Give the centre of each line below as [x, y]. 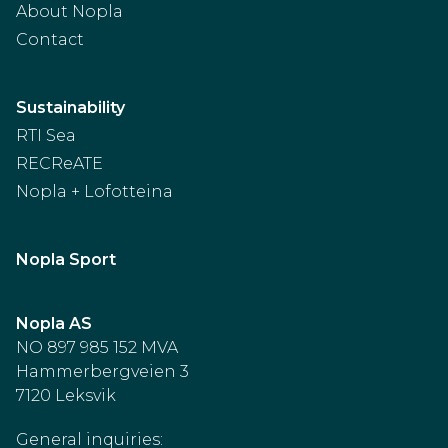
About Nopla [69, 11]
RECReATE [59, 163]
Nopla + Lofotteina [94, 191]
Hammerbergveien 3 [102, 371]
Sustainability [70, 107]
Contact [50, 39]
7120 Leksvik [66, 395]
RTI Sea [46, 135]
